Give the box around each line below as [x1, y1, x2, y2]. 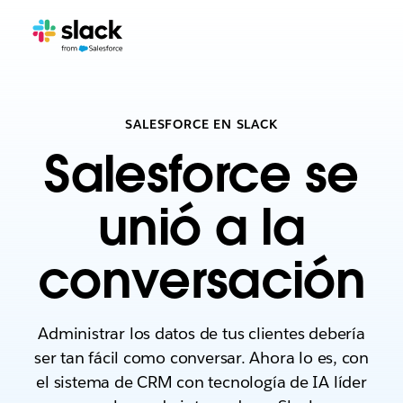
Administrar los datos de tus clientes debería [38, 323, 365, 344]
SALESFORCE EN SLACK [125, 116, 278, 132]
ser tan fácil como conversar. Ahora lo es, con [33, 347, 370, 368]
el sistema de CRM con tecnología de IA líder [36, 372, 367, 392]
